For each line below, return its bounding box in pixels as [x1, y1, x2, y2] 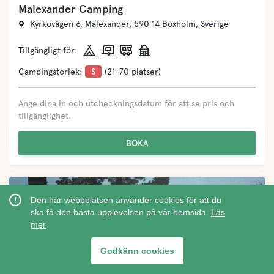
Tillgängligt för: [18, 45, 77, 55]
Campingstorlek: [18, 66, 82, 76]
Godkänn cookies [100, 246, 174, 256]
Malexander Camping [18, 2, 123, 15]
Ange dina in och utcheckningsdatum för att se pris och [18, 98, 234, 108]
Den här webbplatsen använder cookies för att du [31, 195, 221, 205]
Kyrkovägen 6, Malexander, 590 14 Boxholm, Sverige [31, 19, 229, 29]
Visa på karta [194, 253, 243, 264]
